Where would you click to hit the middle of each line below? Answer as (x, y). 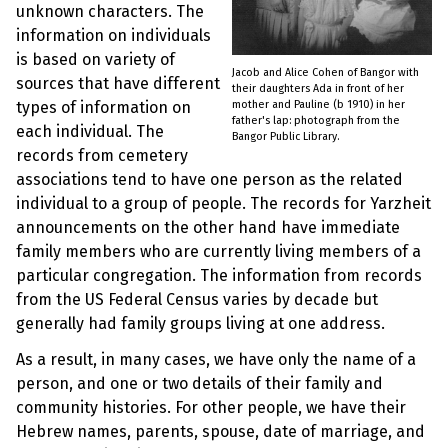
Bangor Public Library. (285, 137)
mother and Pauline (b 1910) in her (318, 105)
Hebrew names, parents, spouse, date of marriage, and (220, 431)
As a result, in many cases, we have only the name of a (216, 359)
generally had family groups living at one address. (200, 324)
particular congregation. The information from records (219, 276)
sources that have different (118, 84)
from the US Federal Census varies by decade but (197, 300)
